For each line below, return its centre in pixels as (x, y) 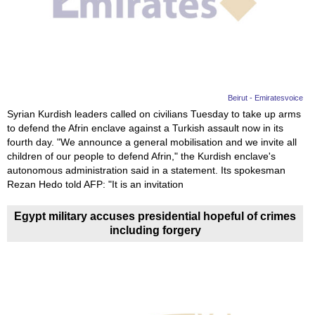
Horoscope (44, 286)
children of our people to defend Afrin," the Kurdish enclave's (141, 156)
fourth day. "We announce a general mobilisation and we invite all (152, 142)
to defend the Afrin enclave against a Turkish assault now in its (145, 128)
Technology (45, 193)
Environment (49, 224)
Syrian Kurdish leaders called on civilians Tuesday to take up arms (154, 114)
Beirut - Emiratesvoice (266, 98)
